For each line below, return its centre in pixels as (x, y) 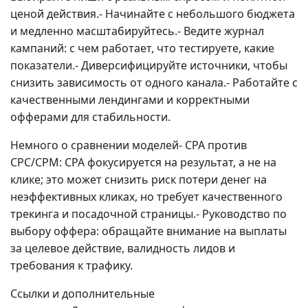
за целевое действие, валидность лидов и (123, 248)
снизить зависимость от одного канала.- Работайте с (154, 82)
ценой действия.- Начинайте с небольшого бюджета (153, 14)
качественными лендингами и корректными (130, 100)
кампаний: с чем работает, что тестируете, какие (142, 48)
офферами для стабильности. (90, 117)
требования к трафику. (71, 265)
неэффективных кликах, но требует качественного (146, 197)
